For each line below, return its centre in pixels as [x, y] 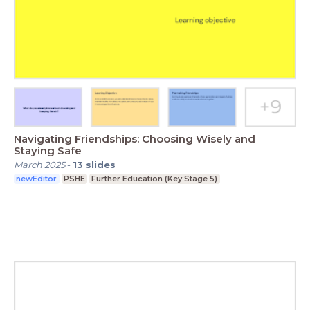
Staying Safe [48, 151]
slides [101, 165]
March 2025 [39, 165]
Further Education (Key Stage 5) [155, 179]
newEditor [37, 179]
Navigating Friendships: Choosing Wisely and [135, 139]
